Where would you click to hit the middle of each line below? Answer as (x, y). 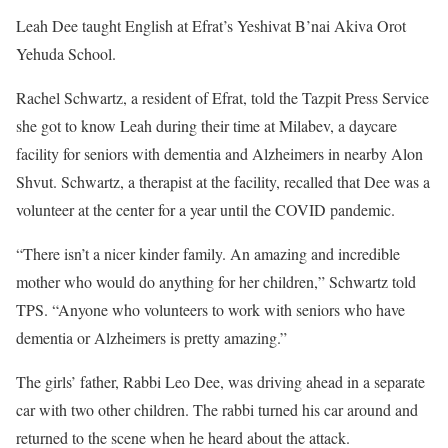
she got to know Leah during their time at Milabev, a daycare (206, 125)
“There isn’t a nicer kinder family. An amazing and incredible (208, 253)
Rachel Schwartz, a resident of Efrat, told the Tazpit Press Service (222, 97)
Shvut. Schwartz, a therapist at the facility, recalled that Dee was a (223, 181)
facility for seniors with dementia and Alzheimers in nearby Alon (219, 153)
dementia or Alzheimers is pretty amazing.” (151, 337)
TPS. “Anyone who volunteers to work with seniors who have (210, 309)
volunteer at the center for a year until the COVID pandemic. (205, 209)
